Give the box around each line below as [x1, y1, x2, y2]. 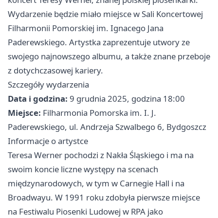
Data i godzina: [8, 93, 68, 104]
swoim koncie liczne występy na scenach [8, 163, 158, 175]
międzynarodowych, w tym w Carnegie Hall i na [8, 178, 184, 189]
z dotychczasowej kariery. [8, 65, 103, 76]
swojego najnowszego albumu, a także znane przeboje [8, 51, 210, 62]
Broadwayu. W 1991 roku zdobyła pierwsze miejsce [8, 192, 200, 203]
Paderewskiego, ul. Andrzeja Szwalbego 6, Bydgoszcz [8, 121, 206, 132]
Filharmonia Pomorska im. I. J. [41, 107, 156, 118]
